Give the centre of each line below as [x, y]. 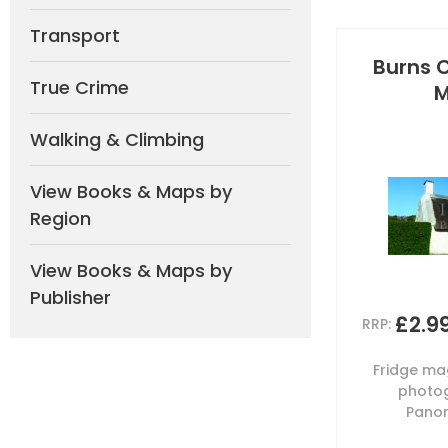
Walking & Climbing [117, 139]
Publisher [70, 297]
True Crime [79, 87]
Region [60, 218]
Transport [75, 35]
